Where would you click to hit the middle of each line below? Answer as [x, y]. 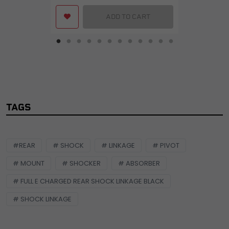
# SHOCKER [81, 163]
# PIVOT [166, 145]
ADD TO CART [128, 16]
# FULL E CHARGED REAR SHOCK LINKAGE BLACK [88, 181]
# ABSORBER [139, 163]
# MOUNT [29, 163]
